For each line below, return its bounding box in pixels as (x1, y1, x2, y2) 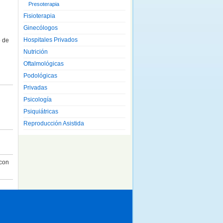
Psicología (23, 96, 52, 103)
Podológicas (23, 72, 57, 79)
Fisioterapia (23, 12, 55, 19)
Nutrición (23, 48, 48, 55)
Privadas (23, 84, 47, 91)
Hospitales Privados (23, 36, 78, 43)
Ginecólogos (23, 24, 58, 31)
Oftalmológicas (23, 60, 64, 67)
